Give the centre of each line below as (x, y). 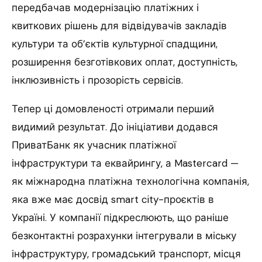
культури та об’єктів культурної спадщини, (115, 44)
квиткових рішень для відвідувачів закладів (119, 25)
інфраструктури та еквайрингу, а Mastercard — (125, 163)
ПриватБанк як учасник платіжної (94, 145)
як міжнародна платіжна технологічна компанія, (130, 181)
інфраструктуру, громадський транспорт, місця (126, 254)
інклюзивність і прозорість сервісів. (97, 80)
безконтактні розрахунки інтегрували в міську (124, 235)
